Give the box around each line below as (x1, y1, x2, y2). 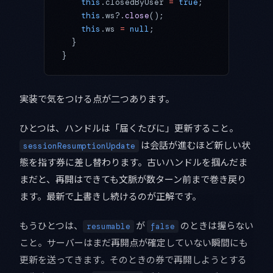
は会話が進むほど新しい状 (139, 138, 250, 152)
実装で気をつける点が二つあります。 (19, 92, 174, 105)
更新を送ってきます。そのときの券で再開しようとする (19, 253, 247, 266)
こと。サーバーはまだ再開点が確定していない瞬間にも (19, 236, 248, 249)
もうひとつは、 (19, 219, 83, 232)
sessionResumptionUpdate (23, 141, 135, 152)
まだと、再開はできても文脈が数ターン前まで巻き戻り (19, 172, 246, 186)
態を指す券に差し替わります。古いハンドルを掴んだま (19, 155, 247, 169)
